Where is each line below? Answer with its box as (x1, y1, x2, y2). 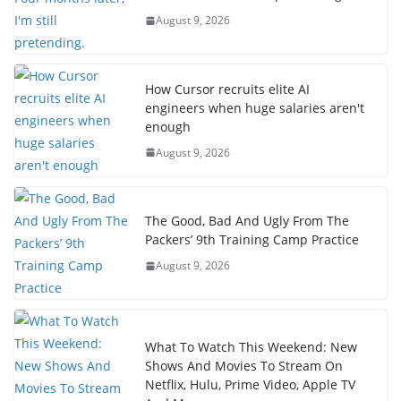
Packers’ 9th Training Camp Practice (145, 231, 359, 249)
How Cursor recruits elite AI (145, 80, 310, 98)
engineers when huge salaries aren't (145, 98, 364, 116)
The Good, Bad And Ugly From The (145, 212, 349, 230)
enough (145, 117, 191, 135)
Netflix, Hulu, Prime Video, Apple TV (145, 376, 355, 394)
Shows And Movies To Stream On (145, 357, 343, 375)
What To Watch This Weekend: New (145, 338, 357, 356)
